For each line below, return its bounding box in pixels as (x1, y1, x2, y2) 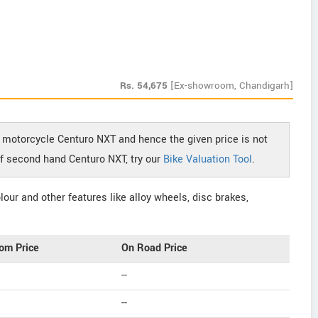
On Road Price (121, 241, 187, 256)
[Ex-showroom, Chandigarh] (170, 79, 293, 92)
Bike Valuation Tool (163, 152, 252, 167)
